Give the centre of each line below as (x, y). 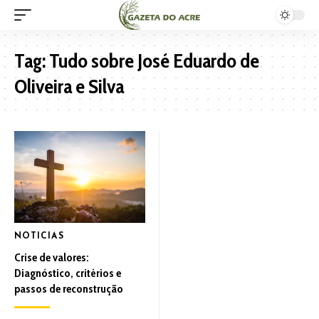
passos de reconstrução (69, 288)
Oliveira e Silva (69, 86)
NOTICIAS (39, 236)
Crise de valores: (52, 257)
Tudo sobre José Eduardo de (154, 61)
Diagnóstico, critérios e (68, 273)
